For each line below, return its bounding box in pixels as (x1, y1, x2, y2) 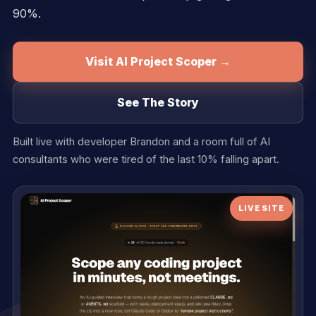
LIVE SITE (238, 203, 284, 213)
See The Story (117, 95, 199, 109)
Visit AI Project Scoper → (85, 54, 231, 68)
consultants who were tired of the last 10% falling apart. (13, 153, 279, 166)
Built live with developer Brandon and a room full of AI (13, 135, 270, 148)
